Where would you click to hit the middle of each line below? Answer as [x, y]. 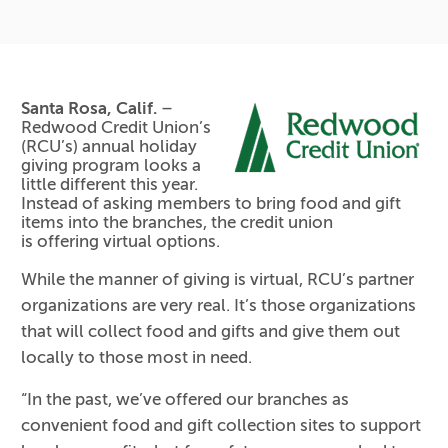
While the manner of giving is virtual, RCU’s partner [218, 280]
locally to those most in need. [137, 358]
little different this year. [110, 185]
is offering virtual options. [121, 242]
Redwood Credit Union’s [116, 128]
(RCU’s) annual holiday [109, 147]
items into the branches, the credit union [177, 223]
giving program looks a [111, 166]
